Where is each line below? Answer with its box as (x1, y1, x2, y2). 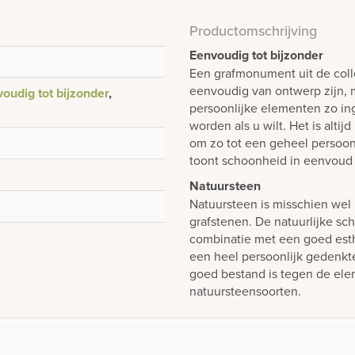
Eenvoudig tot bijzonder (189, 46, 323, 64)
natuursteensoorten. (189, 282, 301, 300)
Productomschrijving (189, 21, 317, 40)
